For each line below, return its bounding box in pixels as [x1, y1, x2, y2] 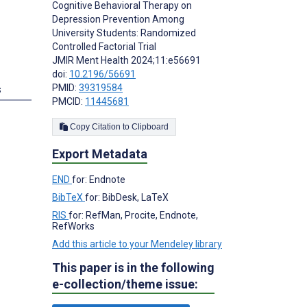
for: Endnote [72, 173, 125, 185]
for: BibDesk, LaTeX [85, 191, 169, 203]
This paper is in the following [52, 260, 214, 275]
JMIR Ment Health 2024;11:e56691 [52, 54, 201, 66]
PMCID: [52, 95, 85, 107]
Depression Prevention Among [52, 13, 184, 25]
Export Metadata [52, 146, 147, 161]
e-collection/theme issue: [52, 276, 198, 291]
